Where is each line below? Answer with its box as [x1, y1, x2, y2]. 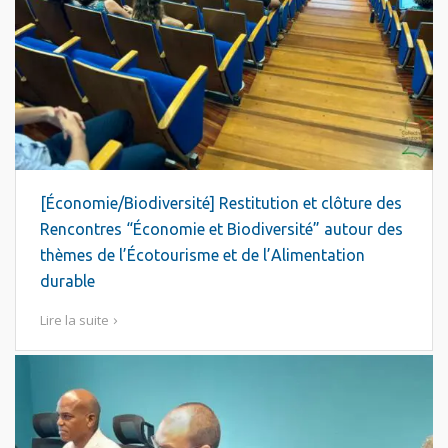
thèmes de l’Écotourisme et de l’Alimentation [40, 246, 365, 264]
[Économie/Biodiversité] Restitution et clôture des [40, 194, 402, 212]
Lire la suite [40, 311, 109, 329]
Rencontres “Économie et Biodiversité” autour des [40, 220, 403, 238]
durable [40, 272, 95, 290]
